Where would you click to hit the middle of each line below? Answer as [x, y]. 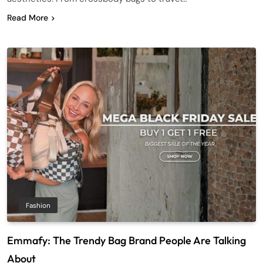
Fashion [38, 205]
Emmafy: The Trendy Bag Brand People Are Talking [127, 240]
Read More [28, 17]
